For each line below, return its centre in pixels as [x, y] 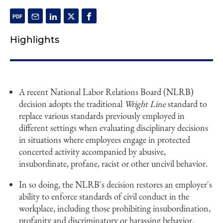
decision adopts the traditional [72, 104]
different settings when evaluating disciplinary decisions [113, 128]
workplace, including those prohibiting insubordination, [115, 208]
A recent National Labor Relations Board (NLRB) [106, 92]
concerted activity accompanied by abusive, [92, 152]
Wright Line [145, 104]
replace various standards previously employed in [102, 116]
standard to [186, 104]
